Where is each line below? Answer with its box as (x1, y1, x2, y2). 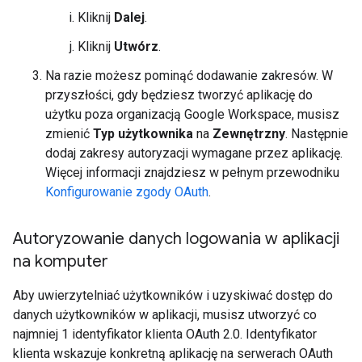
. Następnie (285, 126, 348, 141)
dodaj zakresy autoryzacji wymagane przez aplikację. (45, 145, 343, 161)
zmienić (45, 126, 93, 141)
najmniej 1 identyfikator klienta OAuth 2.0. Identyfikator (13, 326, 317, 342)
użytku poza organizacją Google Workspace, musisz (45, 107, 339, 122)
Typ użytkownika (93, 126, 193, 141)
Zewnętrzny (213, 126, 285, 141)
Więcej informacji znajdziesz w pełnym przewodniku (45, 165, 339, 180)
